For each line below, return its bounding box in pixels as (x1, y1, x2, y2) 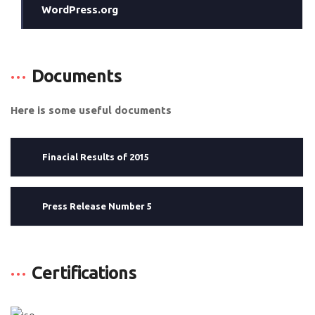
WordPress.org (41, 4, 119, 15)
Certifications (32, 263, 136, 283)
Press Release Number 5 (42, 201, 152, 211)
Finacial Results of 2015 (42, 152, 149, 162)
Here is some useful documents (11, 104, 172, 116)
